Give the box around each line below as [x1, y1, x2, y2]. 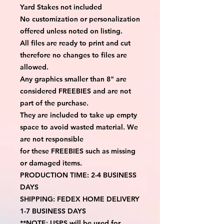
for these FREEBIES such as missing [20, 146, 135, 155]
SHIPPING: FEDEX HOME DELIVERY [20, 194, 139, 203]
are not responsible [20, 134, 83, 143]
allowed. [20, 62, 48, 71]
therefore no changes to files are [20, 50, 127, 59]
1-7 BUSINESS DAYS [20, 206, 86, 215]
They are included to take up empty [20, 110, 137, 119]
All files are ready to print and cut [20, 38, 130, 47]
